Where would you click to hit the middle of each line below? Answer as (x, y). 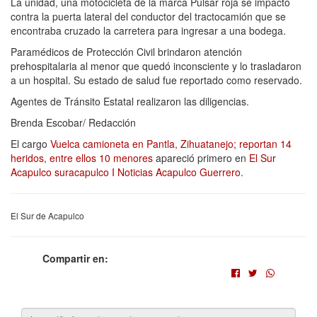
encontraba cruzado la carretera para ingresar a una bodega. (148, 30)
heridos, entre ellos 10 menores (82, 157)
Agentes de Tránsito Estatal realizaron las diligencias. (130, 101)
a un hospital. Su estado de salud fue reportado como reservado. (156, 80)
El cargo (30, 143)
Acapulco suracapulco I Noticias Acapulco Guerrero (126, 172)
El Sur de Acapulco (47, 215)
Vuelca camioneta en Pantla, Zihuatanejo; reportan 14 (171, 143)
